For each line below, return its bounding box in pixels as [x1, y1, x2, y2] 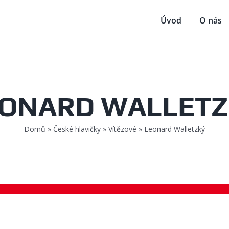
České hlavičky [53, 124, 101, 134]
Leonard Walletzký [144, 124, 205, 134]
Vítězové [108, 124, 136, 134]
